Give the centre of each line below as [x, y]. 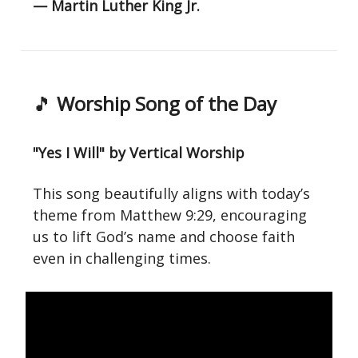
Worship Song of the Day [164, 103]
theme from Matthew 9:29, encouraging [170, 215]
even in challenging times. [122, 258]
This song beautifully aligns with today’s [171, 193]
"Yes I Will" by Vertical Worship [139, 153]
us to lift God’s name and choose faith [164, 237]
